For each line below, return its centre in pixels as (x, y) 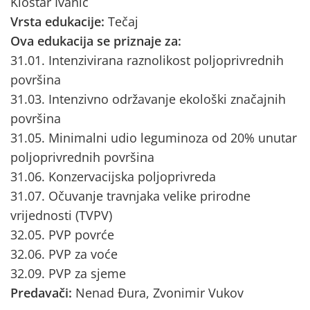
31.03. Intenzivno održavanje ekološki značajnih (148, 99)
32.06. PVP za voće (64, 254)
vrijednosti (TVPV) (61, 215)
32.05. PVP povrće (62, 235)
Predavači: (43, 293)
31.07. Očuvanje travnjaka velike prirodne (130, 196)
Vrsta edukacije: (59, 21)
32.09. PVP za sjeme (68, 273)
